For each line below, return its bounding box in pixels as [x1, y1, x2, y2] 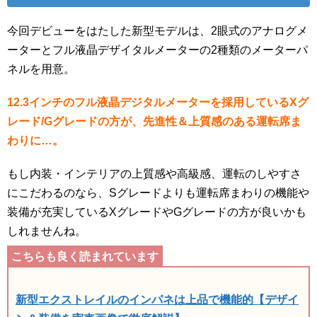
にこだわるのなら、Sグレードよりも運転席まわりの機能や [7, 187, 309, 200]
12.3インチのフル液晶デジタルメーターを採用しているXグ [7, 96, 309, 109]
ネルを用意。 [7, 63, 75, 76]
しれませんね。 [7, 225, 86, 238]
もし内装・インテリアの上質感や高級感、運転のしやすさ [7, 168, 301, 180]
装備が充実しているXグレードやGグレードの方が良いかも [7, 206, 306, 219]
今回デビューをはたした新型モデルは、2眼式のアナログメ [7, 25, 308, 38]
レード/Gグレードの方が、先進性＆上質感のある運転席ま [7, 115, 301, 128]
